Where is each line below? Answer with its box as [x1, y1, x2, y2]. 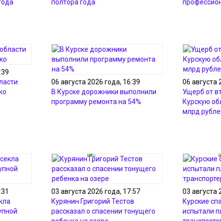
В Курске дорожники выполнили [51, 88, 156, 96]
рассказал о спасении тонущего [51, 207, 155, 215]
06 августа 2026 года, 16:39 [51, 78, 140, 86]
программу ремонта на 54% [51, 98, 141, 106]
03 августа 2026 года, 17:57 [51, 187, 140, 195]
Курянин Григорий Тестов [51, 197, 134, 205]
